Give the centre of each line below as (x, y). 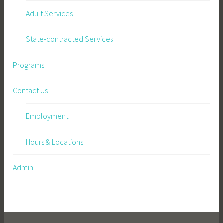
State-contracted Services (69, 39)
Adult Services (49, 13)
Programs (29, 64)
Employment (47, 116)
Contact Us (31, 90)
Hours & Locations (54, 142)
